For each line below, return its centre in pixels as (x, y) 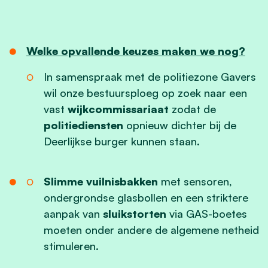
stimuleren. (71, 246)
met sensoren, (195, 181)
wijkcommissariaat (118, 109)
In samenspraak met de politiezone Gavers (150, 76)
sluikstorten (134, 213)
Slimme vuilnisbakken (100, 181)
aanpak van (73, 213)
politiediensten (83, 125)
